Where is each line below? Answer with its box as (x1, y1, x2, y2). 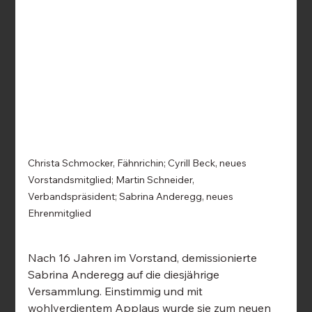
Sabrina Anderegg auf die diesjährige (28, 267, 223, 282)
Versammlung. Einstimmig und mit (28, 284, 206, 299)
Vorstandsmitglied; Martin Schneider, (28, 173, 197, 187)
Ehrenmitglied (28, 207, 92, 220)
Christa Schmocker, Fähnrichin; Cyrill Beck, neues (28, 157, 249, 170)
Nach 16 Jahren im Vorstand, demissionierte (28, 251, 260, 265)
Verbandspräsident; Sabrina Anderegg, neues (28, 190, 236, 203)
